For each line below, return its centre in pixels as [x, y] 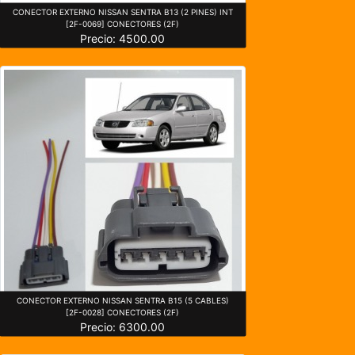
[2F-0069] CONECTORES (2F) [123, 23]
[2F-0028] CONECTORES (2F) [123, 312]
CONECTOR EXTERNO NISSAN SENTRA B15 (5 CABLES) [122, 300]
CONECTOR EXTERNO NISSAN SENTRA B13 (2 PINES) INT [122, 11]
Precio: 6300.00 [123, 326]
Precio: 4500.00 [123, 38]
